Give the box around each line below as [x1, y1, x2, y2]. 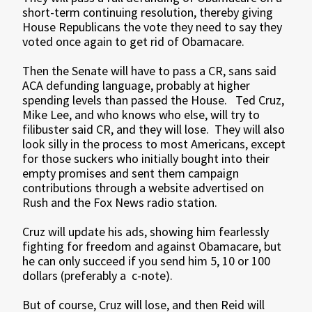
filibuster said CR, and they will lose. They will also [22, 121, 286, 137]
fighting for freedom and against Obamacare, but [22, 238, 282, 254]
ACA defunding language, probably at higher [22, 77, 251, 93]
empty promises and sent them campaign [22, 165, 240, 181]
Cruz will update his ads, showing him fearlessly [22, 224, 270, 240]
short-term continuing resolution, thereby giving [22, 4, 274, 20]
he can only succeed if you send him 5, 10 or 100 [22, 253, 271, 269]
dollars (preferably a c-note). [22, 267, 173, 283]
